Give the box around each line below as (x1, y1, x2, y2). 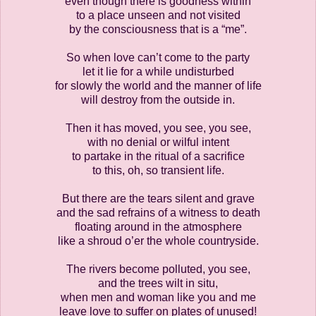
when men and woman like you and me (60, 291, 256, 304)
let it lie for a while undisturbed (82, 66, 234, 78)
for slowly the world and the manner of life (54, 80, 262, 92)
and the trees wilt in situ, (98, 277, 218, 290)
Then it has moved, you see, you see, (65, 122, 251, 135)
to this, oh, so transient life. (92, 164, 224, 177)
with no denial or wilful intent (87, 136, 229, 149)
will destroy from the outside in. (81, 94, 235, 107)
